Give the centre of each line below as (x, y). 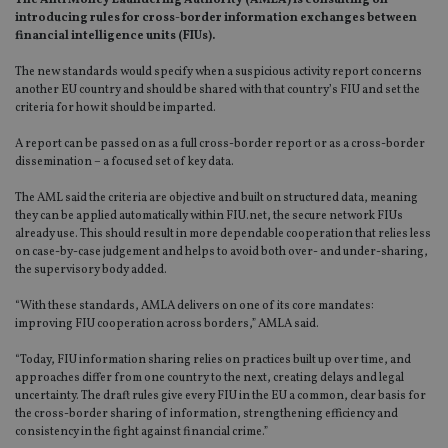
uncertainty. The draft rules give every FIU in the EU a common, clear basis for (220, 396)
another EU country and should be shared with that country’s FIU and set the (217, 90)
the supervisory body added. (91, 270)
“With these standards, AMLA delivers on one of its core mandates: (194, 306)
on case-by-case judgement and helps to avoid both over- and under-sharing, (221, 252)
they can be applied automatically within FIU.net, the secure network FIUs (209, 216)
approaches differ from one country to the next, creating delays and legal (209, 378)
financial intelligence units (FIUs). (115, 36)
